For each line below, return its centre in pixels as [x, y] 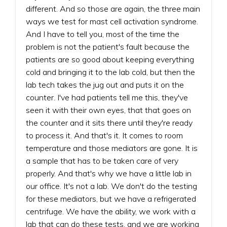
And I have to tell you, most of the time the [103, 34]
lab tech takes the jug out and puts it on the [105, 84]
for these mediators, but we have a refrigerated [111, 198]
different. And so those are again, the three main [113, 8]
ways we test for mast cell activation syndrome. [112, 21]
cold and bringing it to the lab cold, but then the [110, 72]
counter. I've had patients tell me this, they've [107, 97]
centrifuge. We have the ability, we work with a [111, 211]
